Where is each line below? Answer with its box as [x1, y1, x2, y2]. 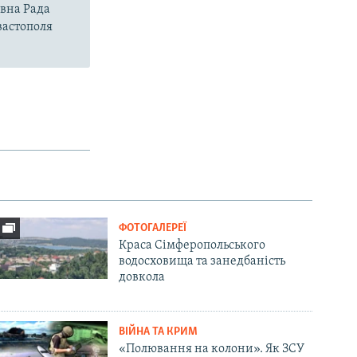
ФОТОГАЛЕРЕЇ [119, 222, 187, 234]
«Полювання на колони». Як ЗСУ [119, 342, 305, 355]
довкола [119, 270, 166, 284]
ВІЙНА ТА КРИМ [119, 325, 198, 338]
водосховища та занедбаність [119, 254, 286, 268]
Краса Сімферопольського [119, 238, 266, 252]
